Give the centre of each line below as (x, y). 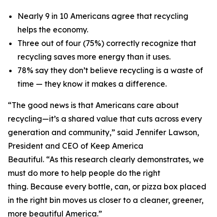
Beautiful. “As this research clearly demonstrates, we (106, 159)
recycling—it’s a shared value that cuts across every (105, 119)
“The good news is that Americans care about (93, 105)
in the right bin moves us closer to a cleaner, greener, (106, 200)
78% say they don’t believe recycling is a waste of (110, 70)
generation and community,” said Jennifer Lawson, (103, 132)
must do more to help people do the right (84, 173)
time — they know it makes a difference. (93, 84)
